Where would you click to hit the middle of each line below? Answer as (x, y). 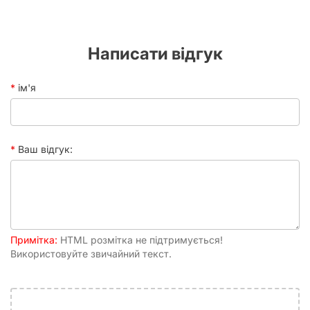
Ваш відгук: (45, 149)
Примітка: (34, 239)
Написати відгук (155, 53)
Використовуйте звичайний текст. (91, 253)
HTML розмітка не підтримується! (140, 239)
